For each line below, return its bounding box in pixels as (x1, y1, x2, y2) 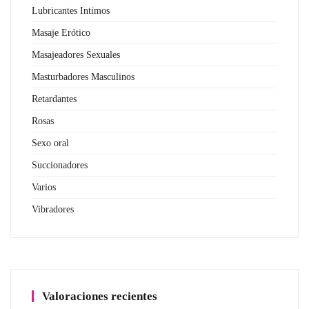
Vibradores (32, 204, 74, 215)
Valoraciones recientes (42, 290, 157, 303)
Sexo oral (32, 138, 69, 149)
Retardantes (32, 94, 77, 105)
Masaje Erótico (32, 28, 90, 39)
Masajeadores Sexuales (32, 50, 120, 61)
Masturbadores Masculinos (32, 72, 134, 83)
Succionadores (32, 160, 88, 171)
